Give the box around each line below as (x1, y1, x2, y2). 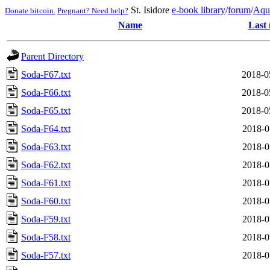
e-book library (172, 5, 225, 15)
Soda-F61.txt (21, 178, 71, 188)
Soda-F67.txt (21, 69, 71, 80)
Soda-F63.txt (21, 142, 71, 152)
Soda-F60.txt (21, 196, 71, 206)
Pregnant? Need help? (57, 6, 128, 15)
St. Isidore (128, 5, 172, 15)
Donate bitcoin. (5, 6, 55, 15)
